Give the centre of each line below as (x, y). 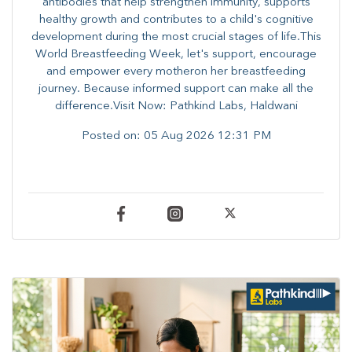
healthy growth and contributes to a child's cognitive (176, 20)
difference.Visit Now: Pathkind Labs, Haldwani (176, 106)
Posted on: (112, 136)
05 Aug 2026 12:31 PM (207, 136)
